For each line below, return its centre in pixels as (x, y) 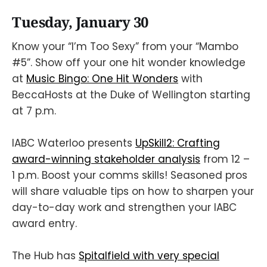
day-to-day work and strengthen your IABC (124, 207)
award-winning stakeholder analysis (106, 159)
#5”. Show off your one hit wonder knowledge (129, 62)
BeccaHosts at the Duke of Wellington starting (131, 94)
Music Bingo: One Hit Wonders (102, 78)
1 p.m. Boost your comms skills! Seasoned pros (130, 175)
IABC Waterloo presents (74, 143)
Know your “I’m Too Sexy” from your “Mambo (125, 46)
